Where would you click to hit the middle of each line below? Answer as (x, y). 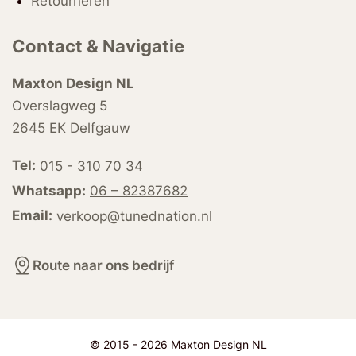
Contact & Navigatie (98, 46)
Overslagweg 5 (60, 105)
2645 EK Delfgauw (71, 128)
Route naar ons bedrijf (104, 265)
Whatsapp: (49, 190)
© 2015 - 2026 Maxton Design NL (178, 344)
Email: (32, 216)
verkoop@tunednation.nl (134, 216)
